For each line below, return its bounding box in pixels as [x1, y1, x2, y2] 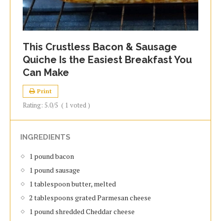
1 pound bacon [29, 151, 74, 161]
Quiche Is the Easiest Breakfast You [23, 54, 192, 66]
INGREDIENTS [20, 133, 71, 142]
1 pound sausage [29, 165, 80, 175]
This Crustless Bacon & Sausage [23, 41, 177, 53]
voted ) [69, 101, 90, 110]
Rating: [23, 101, 44, 110]
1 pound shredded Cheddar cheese [29, 207, 135, 216]
